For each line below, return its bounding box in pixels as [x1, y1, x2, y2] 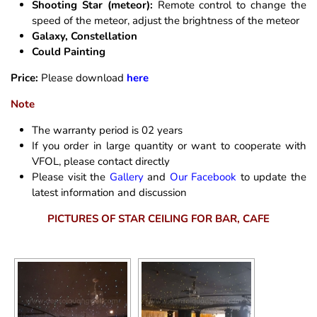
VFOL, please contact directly [32, 154, 170, 168]
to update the [240, 170, 307, 184]
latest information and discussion [32, 185, 187, 200]
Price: [11, 71, 41, 85]
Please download [41, 71, 127, 85]
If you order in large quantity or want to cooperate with [32, 139, 306, 153]
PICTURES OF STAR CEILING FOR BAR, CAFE [47, 212, 270, 226]
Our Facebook [169, 170, 237, 184]
